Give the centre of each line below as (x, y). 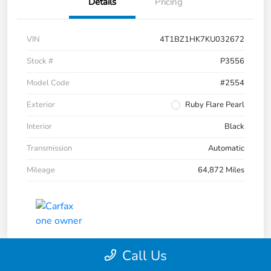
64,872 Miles (221, 170)
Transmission (49, 149)
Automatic (226, 149)
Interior (39, 127)
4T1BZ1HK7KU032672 (202, 40)
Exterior (41, 105)
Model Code (48, 83)
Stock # (40, 61)
